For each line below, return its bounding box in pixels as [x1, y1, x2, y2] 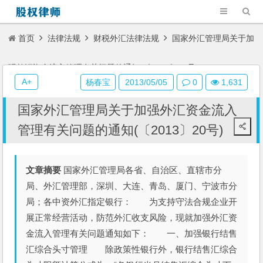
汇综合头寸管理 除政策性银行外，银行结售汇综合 [26, 244, 238, 254]
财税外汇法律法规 [93, 33, 160, 43]
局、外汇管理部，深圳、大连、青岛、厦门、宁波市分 [26, 181, 238, 191]
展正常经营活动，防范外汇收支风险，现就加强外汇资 [26, 213, 238, 222]
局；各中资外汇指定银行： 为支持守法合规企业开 [26, 197, 238, 207]
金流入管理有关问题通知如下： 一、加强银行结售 [26, 228, 238, 238]
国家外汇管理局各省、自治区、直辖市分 [61, 165, 222, 175]
